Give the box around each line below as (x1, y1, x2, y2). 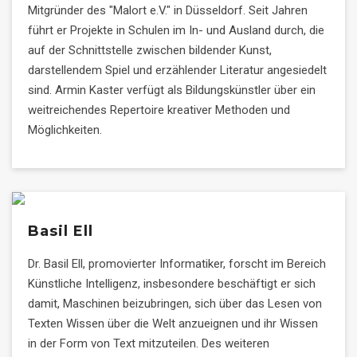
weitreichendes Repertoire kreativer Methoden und (28, 103, 290, 117)
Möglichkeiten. (28, 123, 102, 137)
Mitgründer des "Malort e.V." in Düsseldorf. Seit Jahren (28, 3, 308, 18)
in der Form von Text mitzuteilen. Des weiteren (28, 336, 269, 351)
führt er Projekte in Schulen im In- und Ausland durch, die (28, 23, 324, 37)
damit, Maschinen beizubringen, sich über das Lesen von (28, 296, 322, 311)
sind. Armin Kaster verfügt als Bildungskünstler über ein (28, 83, 316, 97)
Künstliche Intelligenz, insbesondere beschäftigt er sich (28, 277, 316, 291)
